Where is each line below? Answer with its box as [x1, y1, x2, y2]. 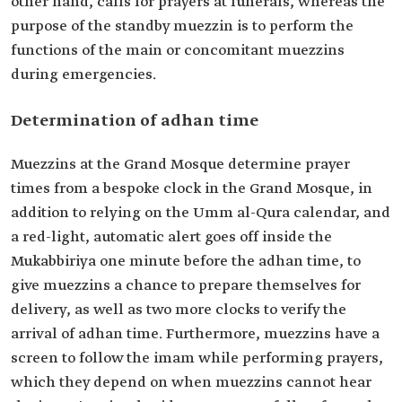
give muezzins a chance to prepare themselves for [11, 276, 361, 295]
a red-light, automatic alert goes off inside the [11, 228, 332, 247]
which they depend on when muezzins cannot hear [11, 373, 371, 392]
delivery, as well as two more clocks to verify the [11, 301, 346, 319]
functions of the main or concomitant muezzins [11, 41, 345, 60]
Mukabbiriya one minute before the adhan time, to [11, 252, 361, 271]
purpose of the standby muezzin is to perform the [11, 17, 354, 36]
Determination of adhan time [11, 110, 258, 132]
